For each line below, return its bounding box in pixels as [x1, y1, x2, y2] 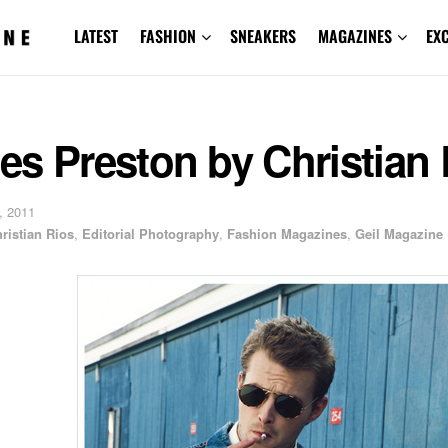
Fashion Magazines [227, 223, 347, 243]
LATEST [73, 24, 118, 48]
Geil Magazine [355, 223, 443, 243]
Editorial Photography [82, 223, 219, 243]
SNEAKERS [229, 24, 296, 48]
